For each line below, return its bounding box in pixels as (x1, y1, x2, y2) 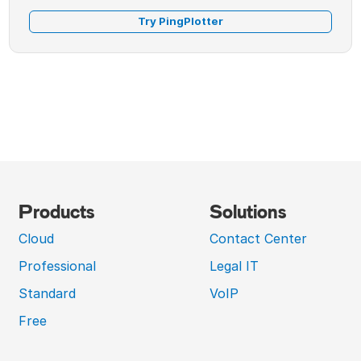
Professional (19, 257, 97, 274)
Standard (19, 284, 77, 301)
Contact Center (210, 230, 307, 247)
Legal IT (210, 257, 259, 274)
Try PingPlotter (138, 15, 223, 28)
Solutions (210, 201, 286, 222)
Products (19, 201, 95, 222)
